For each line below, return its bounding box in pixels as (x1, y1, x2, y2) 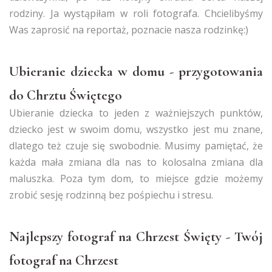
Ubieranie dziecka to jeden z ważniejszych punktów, (9, 106, 263, 120)
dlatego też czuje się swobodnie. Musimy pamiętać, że (9, 139, 263, 152)
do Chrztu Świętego (9, 87, 122, 104)
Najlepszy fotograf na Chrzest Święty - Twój (9, 228, 263, 245)
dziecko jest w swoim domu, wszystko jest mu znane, (9, 123, 263, 136)
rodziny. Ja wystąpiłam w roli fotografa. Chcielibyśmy (9, 7, 263, 20)
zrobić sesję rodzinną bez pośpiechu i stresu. (9, 188, 213, 202)
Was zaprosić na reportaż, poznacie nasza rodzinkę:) (9, 23, 251, 36)
